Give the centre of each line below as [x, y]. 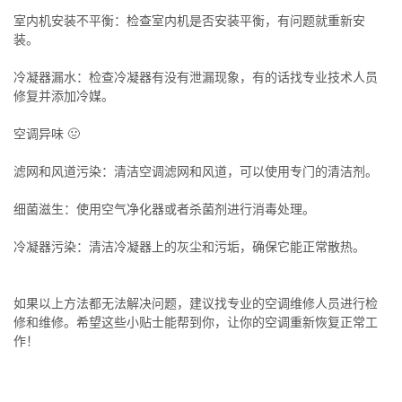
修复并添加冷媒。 [64, 96]
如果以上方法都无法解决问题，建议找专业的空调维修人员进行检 [196, 303]
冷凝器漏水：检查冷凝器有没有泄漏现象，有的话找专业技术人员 [196, 77]
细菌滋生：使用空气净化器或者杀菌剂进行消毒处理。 [164, 209]
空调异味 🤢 [47, 134]
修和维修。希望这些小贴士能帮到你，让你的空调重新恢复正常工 [196, 322]
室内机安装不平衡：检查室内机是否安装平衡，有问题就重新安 [189, 21]
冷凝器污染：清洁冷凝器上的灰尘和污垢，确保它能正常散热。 [189, 247]
